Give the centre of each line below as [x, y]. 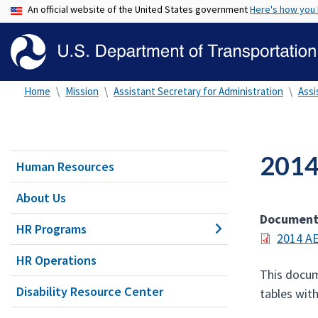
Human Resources [65, 166]
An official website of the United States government [139, 9]
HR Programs [51, 229]
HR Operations [56, 260]
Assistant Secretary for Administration [198, 91]
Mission [82, 91]
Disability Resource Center [90, 291]
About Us [41, 198]
